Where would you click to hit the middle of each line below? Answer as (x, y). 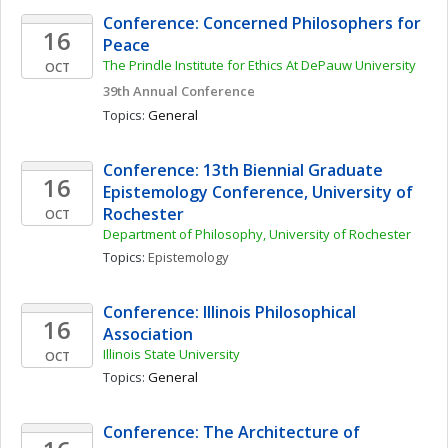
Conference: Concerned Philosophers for (262, 23)
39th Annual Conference (179, 91)
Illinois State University (171, 354)
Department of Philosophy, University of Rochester (257, 234)
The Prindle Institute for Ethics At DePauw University (259, 65)
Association (148, 334)
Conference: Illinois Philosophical (229, 312)
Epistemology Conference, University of (258, 192)
